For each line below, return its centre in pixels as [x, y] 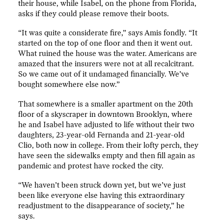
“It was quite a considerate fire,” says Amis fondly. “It [108, 33]
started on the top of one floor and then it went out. [106, 43]
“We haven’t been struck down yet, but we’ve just [102, 185]
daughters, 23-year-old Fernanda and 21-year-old [102, 135]
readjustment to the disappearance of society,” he [102, 206]
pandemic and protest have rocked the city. [91, 166]
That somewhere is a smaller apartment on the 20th [106, 104]
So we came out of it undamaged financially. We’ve [104, 74]
